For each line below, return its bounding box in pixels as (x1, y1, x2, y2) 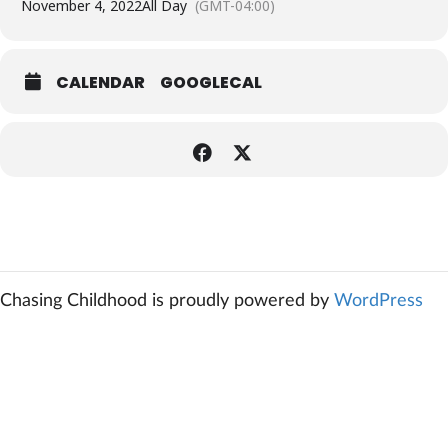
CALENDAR (56, 71, 145, 94)
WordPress (334, 292, 423, 310)
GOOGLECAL (160, 71, 262, 94)
